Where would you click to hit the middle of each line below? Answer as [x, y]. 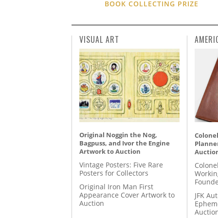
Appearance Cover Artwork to [127, 195]
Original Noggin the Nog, [118, 135]
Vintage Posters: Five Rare [121, 165]
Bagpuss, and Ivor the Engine [125, 143]
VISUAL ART [99, 39]
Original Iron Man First [116, 187]
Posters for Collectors [114, 173]
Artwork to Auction [110, 151]
